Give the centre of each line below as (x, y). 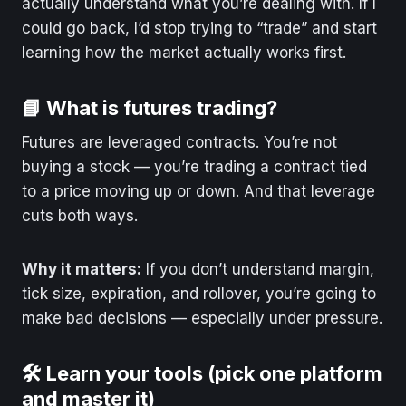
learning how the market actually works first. (184, 52)
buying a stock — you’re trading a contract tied (194, 166)
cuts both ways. (80, 215)
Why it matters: (82, 269)
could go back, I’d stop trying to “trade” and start (199, 28)
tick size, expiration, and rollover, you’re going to (199, 293)
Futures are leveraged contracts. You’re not (179, 142)
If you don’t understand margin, (258, 269)
